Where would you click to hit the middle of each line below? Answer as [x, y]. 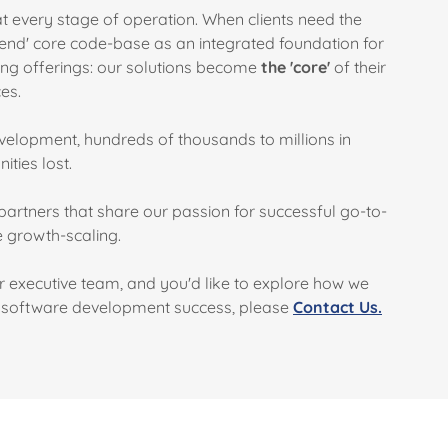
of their [358, 67]
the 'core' [295, 67]
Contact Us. [337, 307]
